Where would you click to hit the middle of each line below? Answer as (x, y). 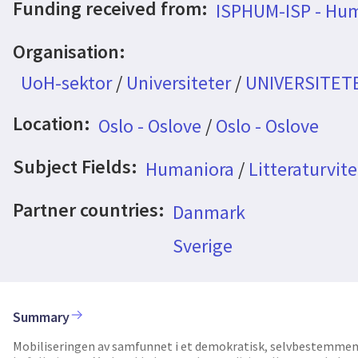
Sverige (202, 246)
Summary (41, 317)
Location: (52, 123)
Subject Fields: (75, 167)
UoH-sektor (66, 83)
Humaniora (189, 169)
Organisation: (69, 52)
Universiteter (178, 83)
